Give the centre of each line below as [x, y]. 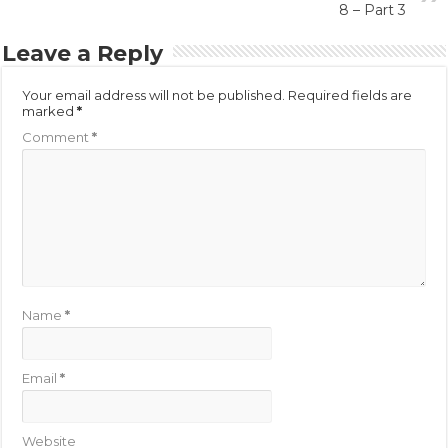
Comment [57, 136]
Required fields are [350, 94]
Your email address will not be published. [154, 94]
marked [50, 110]
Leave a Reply [83, 53]
